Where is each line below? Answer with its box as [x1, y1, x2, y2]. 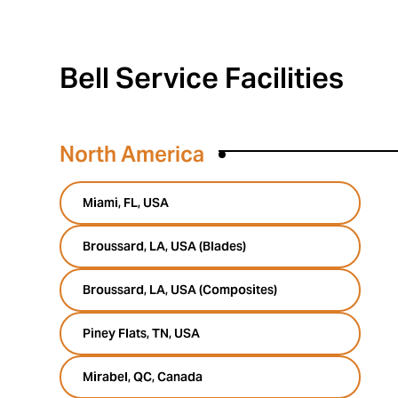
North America [60, 140, 205, 168]
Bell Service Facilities [60, 60, 345, 96]
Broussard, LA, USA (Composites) [83, 282, 278, 298]
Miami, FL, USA [83, 195, 170, 211]
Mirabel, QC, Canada [83, 369, 203, 385]
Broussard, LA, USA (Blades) [83, 238, 247, 254]
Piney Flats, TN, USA [83, 325, 201, 341]
